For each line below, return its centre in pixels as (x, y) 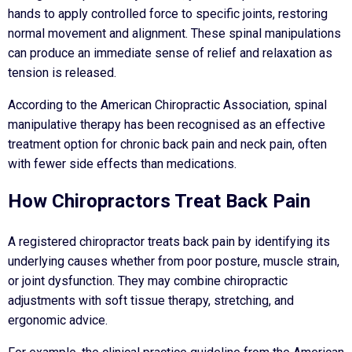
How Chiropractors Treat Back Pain (159, 202)
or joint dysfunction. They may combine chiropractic (148, 281)
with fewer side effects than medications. (122, 164)
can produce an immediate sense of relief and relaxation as (170, 53)
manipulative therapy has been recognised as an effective (167, 125)
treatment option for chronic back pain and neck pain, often (167, 145)
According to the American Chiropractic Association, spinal (167, 105)
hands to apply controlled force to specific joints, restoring (168, 14)
